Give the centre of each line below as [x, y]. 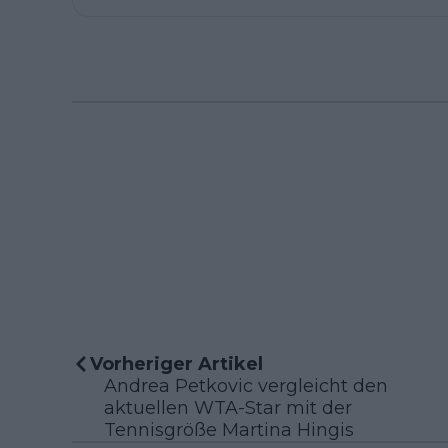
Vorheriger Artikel [176, 364]
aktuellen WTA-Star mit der [228, 408]
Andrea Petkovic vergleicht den [246, 386]
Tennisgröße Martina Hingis [229, 430]
